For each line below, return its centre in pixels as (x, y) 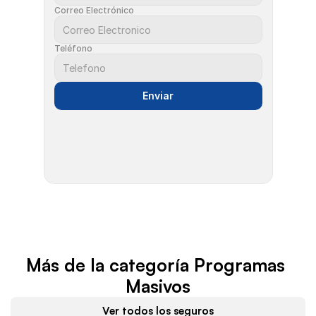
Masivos (158, 286)
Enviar (158, 96)
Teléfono (73, 48)
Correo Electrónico (94, 10)
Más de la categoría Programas (156, 265)
